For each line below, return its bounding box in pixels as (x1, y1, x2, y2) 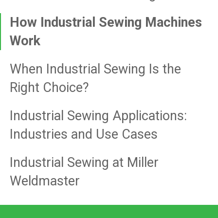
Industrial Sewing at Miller (10, 155, 159, 170)
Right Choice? (10, 80, 90, 95)
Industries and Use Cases (10, 127, 158, 142)
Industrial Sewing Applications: (10, 108, 187, 124)
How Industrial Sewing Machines (10, 15, 202, 30)
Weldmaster (10, 173, 80, 189)
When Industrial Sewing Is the (10, 61, 182, 77)
